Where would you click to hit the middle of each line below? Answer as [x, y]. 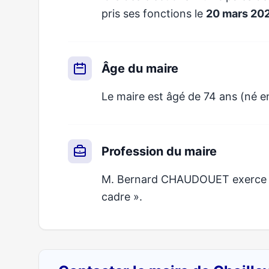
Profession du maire [159, 151]
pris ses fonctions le [154, 14]
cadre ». [122, 197]
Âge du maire [140, 68]
